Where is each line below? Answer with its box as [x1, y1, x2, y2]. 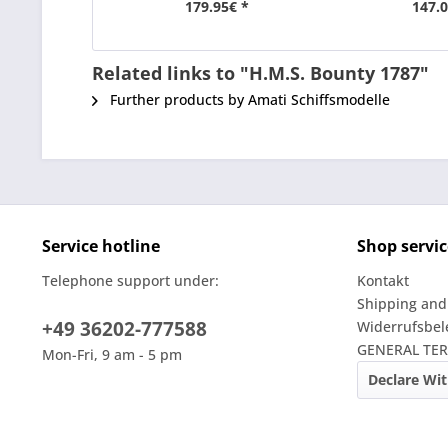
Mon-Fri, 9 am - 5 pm [42, 345, 182, 364]
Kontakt [357, 271, 409, 290]
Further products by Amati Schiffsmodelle [106, 90, 390, 109]
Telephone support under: [42, 271, 219, 290]
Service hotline [42, 235, 160, 257]
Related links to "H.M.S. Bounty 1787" [92, 61, 429, 85]
